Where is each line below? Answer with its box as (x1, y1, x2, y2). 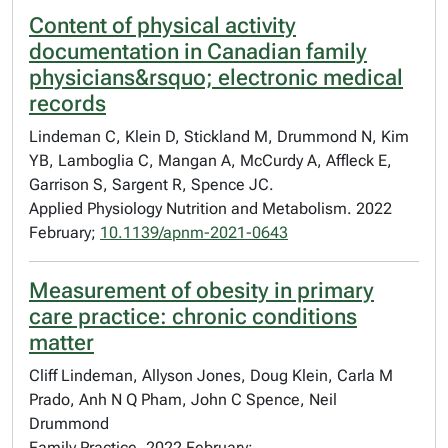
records (29, 91, 106, 116)
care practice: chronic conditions (29, 304, 357, 329)
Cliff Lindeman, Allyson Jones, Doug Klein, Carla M (29, 366, 393, 385)
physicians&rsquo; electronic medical (29, 65, 403, 90)
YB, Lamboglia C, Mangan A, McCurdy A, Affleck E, (29, 151, 392, 170)
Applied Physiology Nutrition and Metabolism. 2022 (29, 199, 392, 218)
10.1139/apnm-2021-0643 (100, 223, 288, 242)
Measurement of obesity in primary (29, 278, 374, 303)
